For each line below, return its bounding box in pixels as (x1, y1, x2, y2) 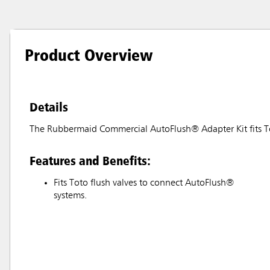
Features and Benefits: (30, 152, 151, 169)
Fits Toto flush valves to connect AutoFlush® (54, 178, 234, 189)
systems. (54, 191, 87, 201)
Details (30, 99, 68, 115)
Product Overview (25, 45, 153, 66)
